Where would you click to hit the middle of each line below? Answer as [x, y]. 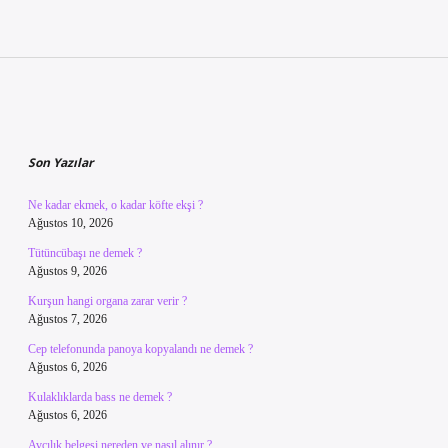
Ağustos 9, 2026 [67, 271]
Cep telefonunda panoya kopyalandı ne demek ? [140, 349]
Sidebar [81, 123]
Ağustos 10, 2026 [70, 223]
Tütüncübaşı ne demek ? [85, 253]
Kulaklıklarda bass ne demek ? [100, 397]
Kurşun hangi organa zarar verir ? [107, 301]
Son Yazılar [60, 162]
